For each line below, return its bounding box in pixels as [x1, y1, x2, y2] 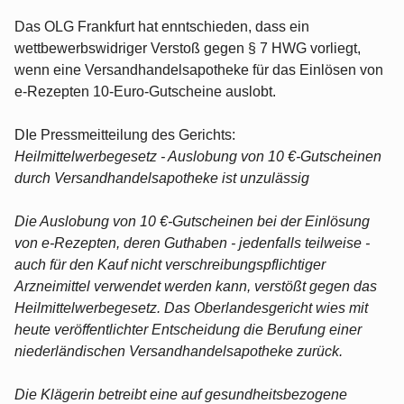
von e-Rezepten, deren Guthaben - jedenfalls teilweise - [14, 234, 370, 251]
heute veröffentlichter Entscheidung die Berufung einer [14, 321, 362, 337]
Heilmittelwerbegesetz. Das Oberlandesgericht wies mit [14, 299, 368, 316]
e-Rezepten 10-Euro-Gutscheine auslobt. [14, 83, 276, 99]
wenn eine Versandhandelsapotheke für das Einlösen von [14, 61, 383, 78]
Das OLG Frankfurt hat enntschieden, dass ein [14, 18, 309, 34]
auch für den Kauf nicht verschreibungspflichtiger [14, 256, 326, 272]
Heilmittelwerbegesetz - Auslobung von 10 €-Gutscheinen [14, 148, 381, 164]
